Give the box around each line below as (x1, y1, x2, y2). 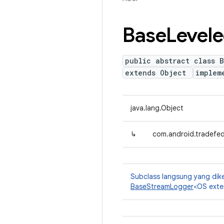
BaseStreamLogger (130, 182, 193, 191)
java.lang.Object (130, 103, 183, 112)
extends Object (125, 68, 190, 77)
